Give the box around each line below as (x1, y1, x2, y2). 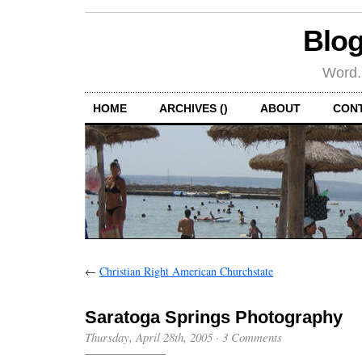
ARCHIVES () (159, 101, 228, 115)
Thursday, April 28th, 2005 (85, 328, 213, 345)
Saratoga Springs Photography (85, 306, 343, 327)
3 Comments (222, 328, 282, 345)
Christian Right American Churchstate (99, 263, 273, 279)
